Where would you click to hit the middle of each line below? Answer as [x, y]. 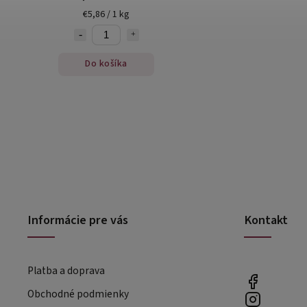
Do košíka [106, 64]
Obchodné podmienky [78, 294]
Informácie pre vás [78, 220]
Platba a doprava [66, 270]
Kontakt [266, 220]
